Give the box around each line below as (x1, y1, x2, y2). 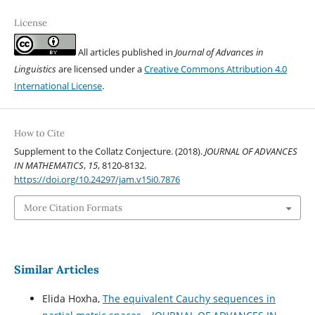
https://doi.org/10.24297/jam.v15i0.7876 (13, 173, 180, 186)
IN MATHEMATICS (13, 159, 84, 172)
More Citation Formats (23, 201, 122, 214)
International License (13, 79, 102, 93)
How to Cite (13, 127, 65, 140)
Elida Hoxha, (41, 291, 103, 305)
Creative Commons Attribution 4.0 (143, 63, 287, 76)
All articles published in (75, 46, 175, 59)
